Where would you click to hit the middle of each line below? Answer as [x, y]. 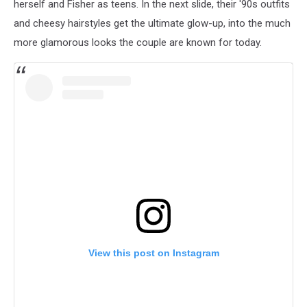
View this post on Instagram [153, 253]
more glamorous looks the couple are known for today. [138, 42]
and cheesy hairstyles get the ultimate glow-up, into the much [152, 23]
